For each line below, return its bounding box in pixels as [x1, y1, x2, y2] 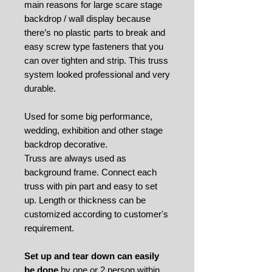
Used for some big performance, [24, 110, 152, 121]
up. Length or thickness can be [24, 194, 146, 205]
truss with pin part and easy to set [24, 180, 157, 191]
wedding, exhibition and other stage [24, 124, 163, 135]
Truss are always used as [24, 152, 126, 163]
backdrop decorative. [24, 138, 107, 149]
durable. [24, 83, 56, 93]
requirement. [24, 222, 74, 233]
